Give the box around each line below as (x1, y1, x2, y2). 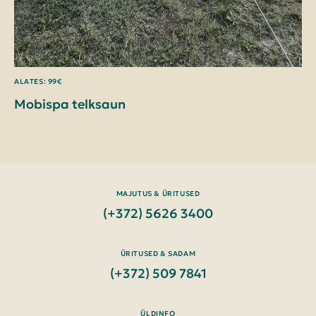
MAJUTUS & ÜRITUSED (116, 188, 200, 198)
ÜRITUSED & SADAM (120, 248, 196, 258)
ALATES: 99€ (14, 76, 62, 86)
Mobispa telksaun (14, 95, 126, 112)
